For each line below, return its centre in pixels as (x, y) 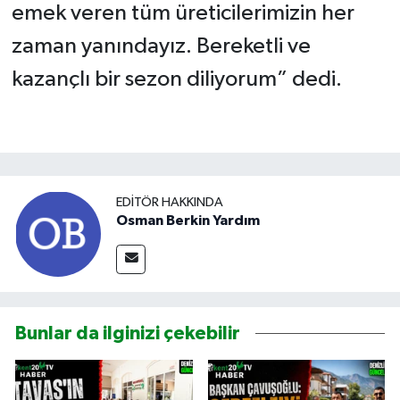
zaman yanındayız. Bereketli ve (161, 46)
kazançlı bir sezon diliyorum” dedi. (176, 79)
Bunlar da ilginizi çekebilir (128, 333)
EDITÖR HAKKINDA (170, 203)
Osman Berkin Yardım (188, 221)
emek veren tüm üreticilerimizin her (183, 13)
